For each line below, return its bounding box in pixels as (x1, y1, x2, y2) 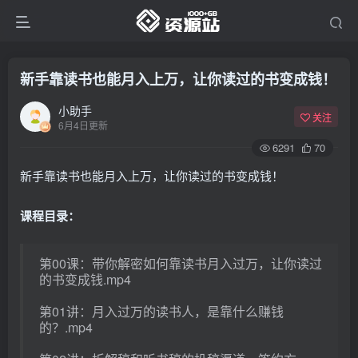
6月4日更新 (58, 117, 108, 132)
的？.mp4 (39, 318, 93, 336)
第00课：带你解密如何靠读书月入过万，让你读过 (39, 254, 322, 272)
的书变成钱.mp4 (39, 270, 131, 288)
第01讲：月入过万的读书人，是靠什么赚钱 (39, 302, 284, 320)
